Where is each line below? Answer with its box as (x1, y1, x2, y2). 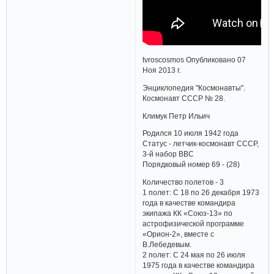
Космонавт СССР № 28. (143, 94, 226, 102)
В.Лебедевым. (143, 240, 192, 248)
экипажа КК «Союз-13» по (143, 209, 233, 217)
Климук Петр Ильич (143, 111, 210, 120)
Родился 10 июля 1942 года (143, 129, 239, 138)
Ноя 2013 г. (143, 66, 182, 75)
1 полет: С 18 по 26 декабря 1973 (143, 188, 260, 196)
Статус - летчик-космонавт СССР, (143, 139, 259, 148)
